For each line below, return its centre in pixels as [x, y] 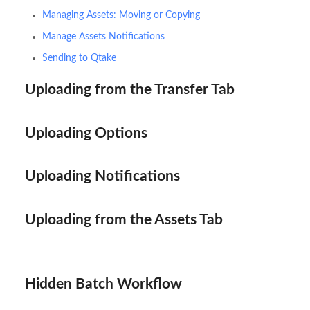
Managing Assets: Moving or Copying [121, 15]
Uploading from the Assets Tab [124, 219]
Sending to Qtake [79, 58]
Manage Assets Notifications [103, 37]
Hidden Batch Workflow [103, 284]
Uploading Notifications [102, 176]
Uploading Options [86, 133]
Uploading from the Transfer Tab [129, 90]
